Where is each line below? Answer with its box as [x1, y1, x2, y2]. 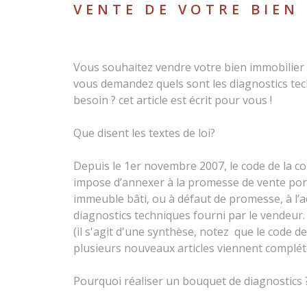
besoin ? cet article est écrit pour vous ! [73, 93, 272, 108]
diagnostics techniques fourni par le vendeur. [73, 208, 305, 223]
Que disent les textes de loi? [73, 125, 215, 140]
